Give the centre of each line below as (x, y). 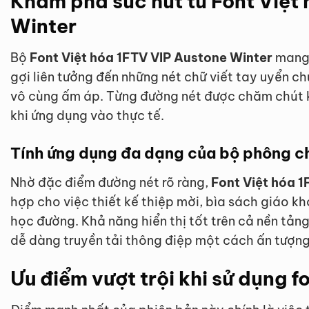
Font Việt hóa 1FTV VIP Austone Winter (151, 57)
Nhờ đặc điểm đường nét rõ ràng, (111, 182)
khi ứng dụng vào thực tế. (87, 115)
